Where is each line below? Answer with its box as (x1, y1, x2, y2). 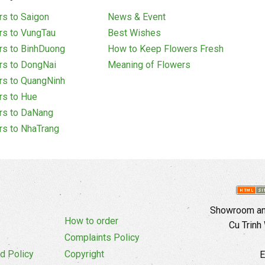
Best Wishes (108, 27, 161, 39)
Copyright (64, 248, 104, 260)
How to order (64, 215, 118, 227)
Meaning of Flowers (108, 59, 191, 71)
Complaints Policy (64, 232, 140, 244)
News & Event (108, 11, 166, 23)
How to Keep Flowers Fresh (108, 43, 224, 55)
